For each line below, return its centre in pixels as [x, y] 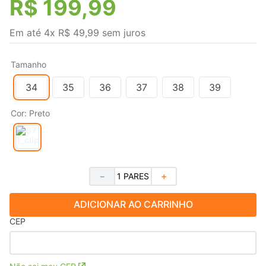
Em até [27, 32]
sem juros [122, 32]
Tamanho [28, 64]
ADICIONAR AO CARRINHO [133, 205]
